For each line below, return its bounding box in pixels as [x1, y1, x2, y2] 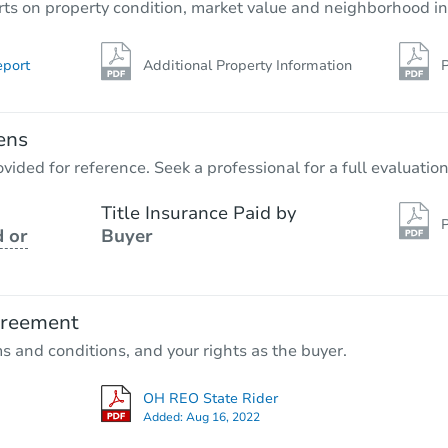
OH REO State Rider [142, 388, 278, 408]
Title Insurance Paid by [100, 200, 297, 225]
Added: [142, 408, 186, 425]
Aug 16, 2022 [185, 408, 260, 425]
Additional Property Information [142, 55, 352, 75]
